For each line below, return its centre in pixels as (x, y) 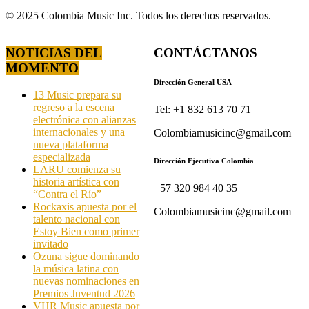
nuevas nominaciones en (86, 281)
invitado (51, 244)
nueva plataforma (71, 145)
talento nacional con (77, 219)
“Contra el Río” (67, 195)
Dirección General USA (193, 82)
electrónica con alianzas (84, 120)
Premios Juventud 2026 (84, 294)
